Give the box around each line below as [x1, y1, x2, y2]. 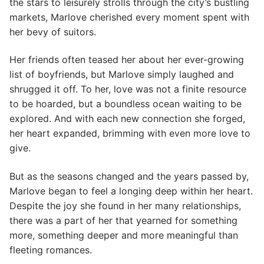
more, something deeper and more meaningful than [9, 229, 238, 242]
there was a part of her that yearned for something [9, 214, 237, 227]
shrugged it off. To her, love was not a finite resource [9, 83, 246, 95]
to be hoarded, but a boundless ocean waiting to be [9, 98, 242, 110]
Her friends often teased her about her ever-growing [9, 54, 244, 66]
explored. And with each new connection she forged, [9, 113, 245, 125]
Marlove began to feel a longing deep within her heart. [9, 185, 253, 197]
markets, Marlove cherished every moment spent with [9, 11, 249, 23]
